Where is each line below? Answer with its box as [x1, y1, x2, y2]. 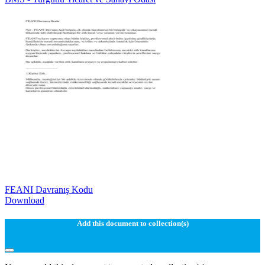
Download [5, 195, 44, 206]
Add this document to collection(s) [76, 219, 189, 228]
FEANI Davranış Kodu [5, 185, 93, 195]
